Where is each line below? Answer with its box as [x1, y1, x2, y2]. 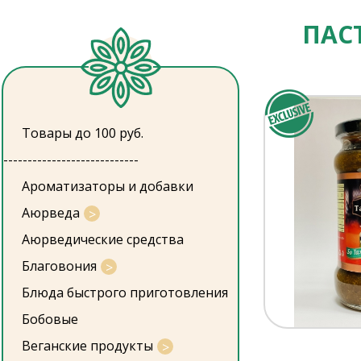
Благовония [22, 257, 97, 275]
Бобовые [22, 310, 78, 328]
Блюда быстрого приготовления [22, 284, 228, 301]
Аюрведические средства [22, 230, 184, 248]
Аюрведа [22, 204, 80, 222]
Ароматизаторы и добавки [22, 177, 193, 195]
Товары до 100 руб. [22, 124, 143, 142]
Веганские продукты [22, 337, 153, 355]
